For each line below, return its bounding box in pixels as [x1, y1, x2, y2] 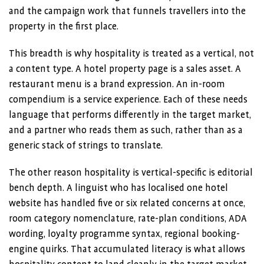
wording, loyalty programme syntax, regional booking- [9, 229, 240, 239]
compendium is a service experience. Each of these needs [9, 94, 247, 105]
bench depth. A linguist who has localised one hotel [9, 183, 228, 193]
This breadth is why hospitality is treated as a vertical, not [9, 48, 254, 59]
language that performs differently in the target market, [9, 110, 251, 120]
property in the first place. [9, 21, 118, 32]
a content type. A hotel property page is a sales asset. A [9, 64, 241, 74]
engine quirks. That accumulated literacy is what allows [9, 244, 245, 255]
